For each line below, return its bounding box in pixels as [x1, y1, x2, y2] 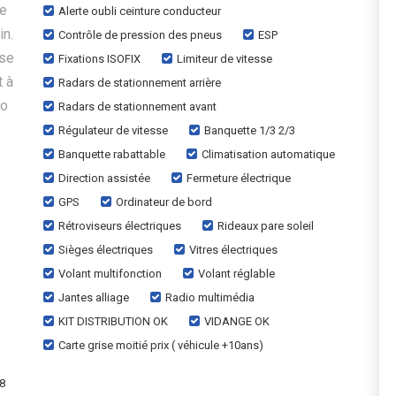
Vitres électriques [189, 243, 278, 256]
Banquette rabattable [58, 148, 165, 161]
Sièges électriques [58, 243, 153, 256]
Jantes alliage [58, 291, 129, 304]
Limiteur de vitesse [177, 52, 272, 65]
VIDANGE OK [204, 315, 270, 328]
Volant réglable [198, 267, 275, 280]
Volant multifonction [58, 267, 162, 280]
